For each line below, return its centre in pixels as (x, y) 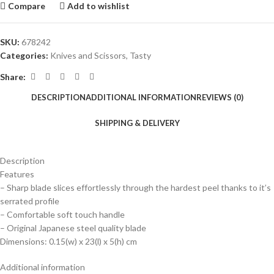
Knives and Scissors (88, 56)
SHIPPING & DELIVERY (137, 123)
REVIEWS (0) (220, 97)
